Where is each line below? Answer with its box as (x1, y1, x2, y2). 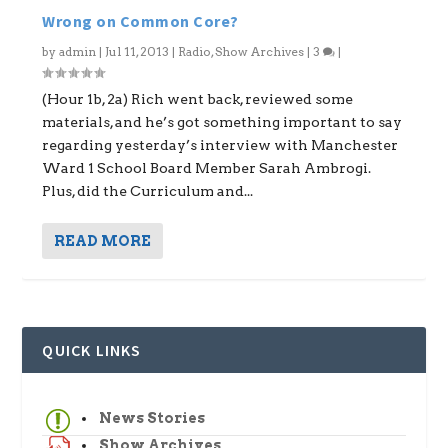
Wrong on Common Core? (42, 10, 239, 31)
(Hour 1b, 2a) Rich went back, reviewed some (42, 90, 354, 107)
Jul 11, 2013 (105, 43, 170, 59)
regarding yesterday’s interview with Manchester (42, 136, 399, 153)
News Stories (99, 409, 206, 426)
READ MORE (54, 232, 152, 249)
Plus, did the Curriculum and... (42, 182, 254, 199)
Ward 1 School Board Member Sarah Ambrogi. (42, 159, 372, 176)
